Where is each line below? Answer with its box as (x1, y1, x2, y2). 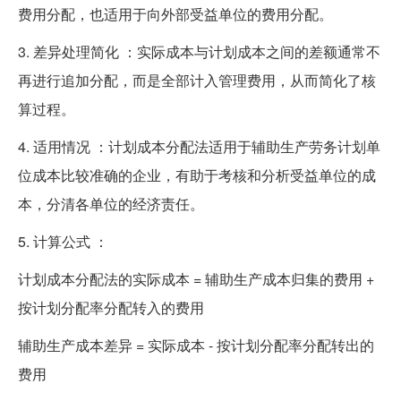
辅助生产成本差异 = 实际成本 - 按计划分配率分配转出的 (18, 334, 374, 355)
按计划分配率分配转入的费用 (18, 296, 204, 318)
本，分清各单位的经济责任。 (18, 192, 204, 214)
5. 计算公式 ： (18, 230, 108, 252)
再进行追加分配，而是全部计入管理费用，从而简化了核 (18, 69, 376, 90)
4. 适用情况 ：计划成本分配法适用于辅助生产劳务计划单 (18, 135, 380, 157)
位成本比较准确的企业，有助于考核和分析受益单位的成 (18, 164, 376, 185)
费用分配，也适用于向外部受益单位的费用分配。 (18, 3, 333, 24)
